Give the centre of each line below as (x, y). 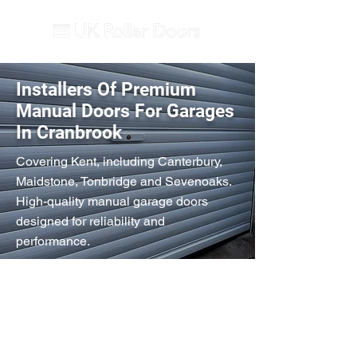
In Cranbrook (69, 133)
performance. (53, 241)
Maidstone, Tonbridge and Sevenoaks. (124, 181)
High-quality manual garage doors (112, 201)
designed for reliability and (90, 221)
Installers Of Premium (106, 90)
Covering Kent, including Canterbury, (119, 161)
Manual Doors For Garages (125, 111)
